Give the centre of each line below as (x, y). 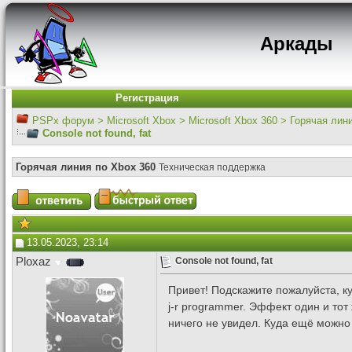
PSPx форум (63, 121)
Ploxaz (33, 262)
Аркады (296, 44)
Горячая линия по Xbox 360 (86, 167)
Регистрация (147, 98)
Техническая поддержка (212, 167)
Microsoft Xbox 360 (233, 121)
